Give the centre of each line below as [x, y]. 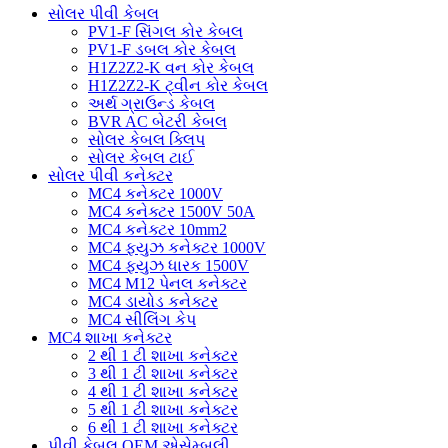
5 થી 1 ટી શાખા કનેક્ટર [163, 409]
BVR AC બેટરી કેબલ [157, 121]
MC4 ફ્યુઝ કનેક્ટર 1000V [177, 247]
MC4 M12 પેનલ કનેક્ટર [167, 283]
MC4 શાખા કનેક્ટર [110, 337]
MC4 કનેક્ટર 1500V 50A [171, 211]
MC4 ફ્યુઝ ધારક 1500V [168, 265]
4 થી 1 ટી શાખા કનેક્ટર [163, 391]
